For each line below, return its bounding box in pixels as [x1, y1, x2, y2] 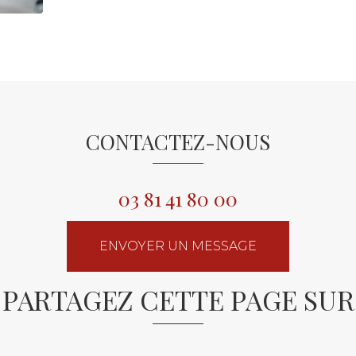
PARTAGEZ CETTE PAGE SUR [2, 281, 354, 318]
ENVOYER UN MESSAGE [99, 238, 257, 253]
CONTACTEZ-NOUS [86, 127, 270, 156]
